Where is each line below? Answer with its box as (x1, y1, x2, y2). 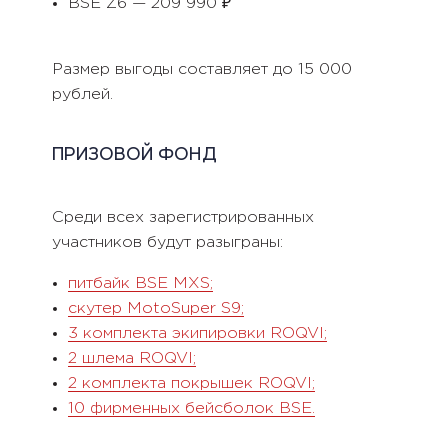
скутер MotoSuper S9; (67, 300, 244, 316)
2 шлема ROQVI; (67, 350, 196, 366)
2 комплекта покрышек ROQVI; (67, 375, 315, 391)
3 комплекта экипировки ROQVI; (67, 325, 327, 341)
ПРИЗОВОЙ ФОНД (51, 147, 217, 166)
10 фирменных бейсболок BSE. (67, 400, 315, 416)
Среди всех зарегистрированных (51, 209, 314, 225)
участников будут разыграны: (51, 234, 283, 250)
